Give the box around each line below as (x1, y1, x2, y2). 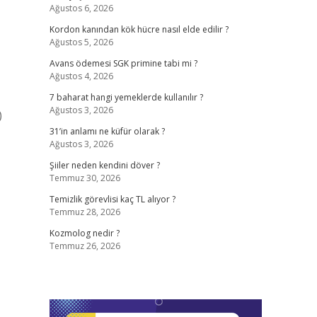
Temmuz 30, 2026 (49, 172, 120, 184)
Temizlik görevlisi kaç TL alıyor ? (49, 193, 175, 205)
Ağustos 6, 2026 (49, 2, 113, 14)
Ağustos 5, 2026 (49, 36, 113, 48)
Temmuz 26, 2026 (49, 240, 120, 252)
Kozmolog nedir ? (49, 227, 120, 239)
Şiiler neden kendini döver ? (49, 159, 160, 171)
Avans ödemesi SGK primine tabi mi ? (49, 57, 197, 69)
